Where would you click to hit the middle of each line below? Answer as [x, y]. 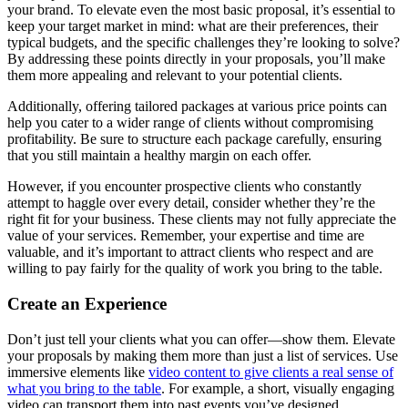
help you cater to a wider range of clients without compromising [190, 123]
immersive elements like [78, 372]
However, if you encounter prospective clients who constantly [184, 187]
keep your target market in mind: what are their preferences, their [193, 26]
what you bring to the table [84, 388]
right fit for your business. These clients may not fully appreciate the [202, 219]
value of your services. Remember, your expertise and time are [186, 236]
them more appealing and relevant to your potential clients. [175, 76]
